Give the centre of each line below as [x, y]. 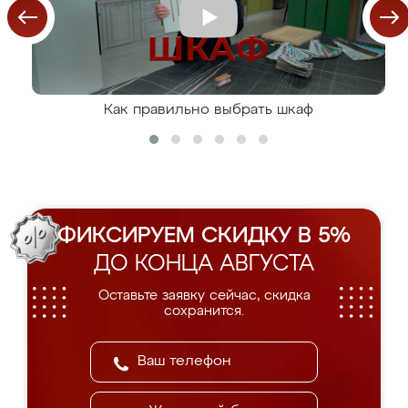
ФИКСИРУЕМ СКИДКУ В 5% [204, 236]
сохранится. [204, 311]
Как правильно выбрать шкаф [209, 110]
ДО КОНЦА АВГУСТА [204, 264]
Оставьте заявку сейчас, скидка [204, 296]
